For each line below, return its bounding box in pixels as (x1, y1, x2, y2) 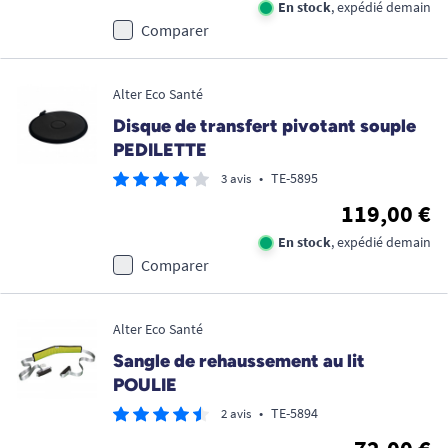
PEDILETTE (113, 139, 207, 161)
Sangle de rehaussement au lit (113, 350, 365, 372)
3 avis (221, 170, 251, 187)
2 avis (221, 405, 251, 422)
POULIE (113, 374, 177, 396)
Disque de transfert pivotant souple (113, 115, 416, 137)
